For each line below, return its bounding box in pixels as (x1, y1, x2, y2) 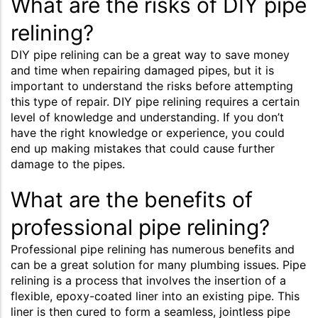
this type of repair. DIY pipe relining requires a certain (11, 94, 300, 109)
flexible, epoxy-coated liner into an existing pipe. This (11, 288, 300, 303)
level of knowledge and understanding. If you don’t (11, 109, 284, 124)
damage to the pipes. (11, 156, 128, 171)
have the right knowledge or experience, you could (11, 125, 285, 140)
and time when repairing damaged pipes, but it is (11, 62, 274, 77)
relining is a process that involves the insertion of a (11, 273, 286, 287)
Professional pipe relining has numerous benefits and (11, 241, 295, 256)
